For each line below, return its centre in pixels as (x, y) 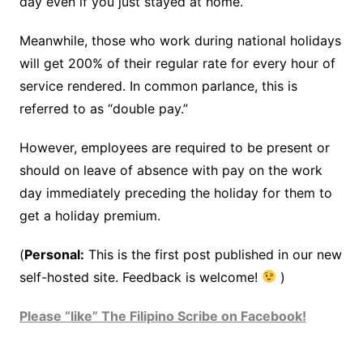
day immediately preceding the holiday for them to (175, 192)
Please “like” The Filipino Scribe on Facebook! (162, 316)
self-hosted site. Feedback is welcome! (140, 277)
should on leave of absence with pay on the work (171, 170)
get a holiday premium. (90, 215)
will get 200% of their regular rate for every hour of (177, 63)
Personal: (54, 254)
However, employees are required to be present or (174, 147)
